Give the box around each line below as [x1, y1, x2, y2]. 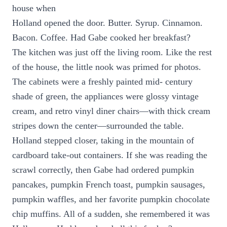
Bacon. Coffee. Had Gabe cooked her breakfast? [12, 32, 191, 43]
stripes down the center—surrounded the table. [12, 121, 184, 131]
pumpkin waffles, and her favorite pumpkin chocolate [12, 194, 210, 204]
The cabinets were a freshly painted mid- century [12, 77, 193, 87]
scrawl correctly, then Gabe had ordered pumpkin [12, 165, 194, 175]
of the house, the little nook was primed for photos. [12, 62, 201, 72]
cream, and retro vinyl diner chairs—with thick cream [12, 106, 210, 116]
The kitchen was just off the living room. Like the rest [12, 47, 212, 57]
